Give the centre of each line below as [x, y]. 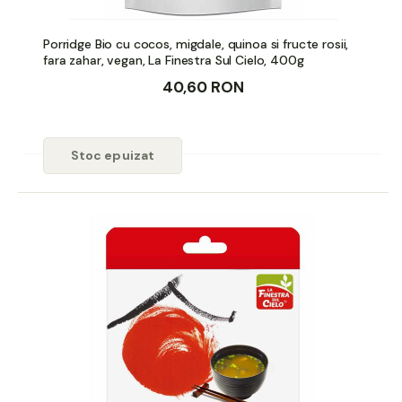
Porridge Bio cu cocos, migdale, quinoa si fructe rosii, [196, 44]
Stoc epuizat [113, 155]
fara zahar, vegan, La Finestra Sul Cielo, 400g [174, 60]
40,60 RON [203, 87]
